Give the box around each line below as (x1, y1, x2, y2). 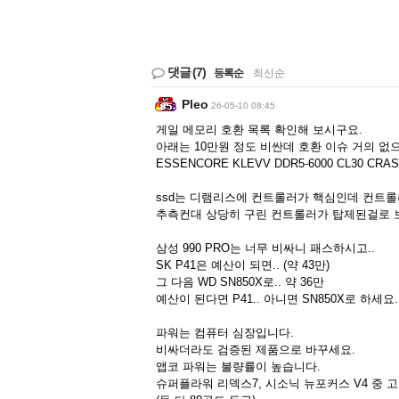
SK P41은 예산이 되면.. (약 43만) (156, 258, 330, 273)
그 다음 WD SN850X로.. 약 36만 (156, 275, 324, 289)
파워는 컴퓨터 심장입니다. (156, 326, 294, 340)
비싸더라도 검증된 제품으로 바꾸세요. (156, 343, 355, 357)
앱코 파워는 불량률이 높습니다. (156, 360, 321, 374)
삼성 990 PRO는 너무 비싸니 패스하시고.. (156, 241, 375, 256)
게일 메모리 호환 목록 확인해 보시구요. (156, 123, 362, 137)
